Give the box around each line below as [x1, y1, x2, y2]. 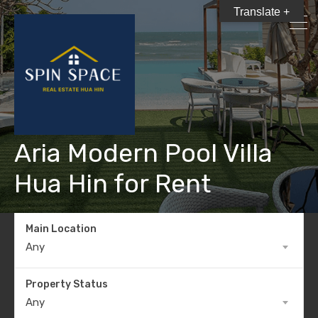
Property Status [26, 278, 108, 290]
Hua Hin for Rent [14, 168, 211, 199]
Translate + [234, 6, 290, 18]
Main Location [26, 223, 97, 235]
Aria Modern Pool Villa [14, 138, 273, 168]
